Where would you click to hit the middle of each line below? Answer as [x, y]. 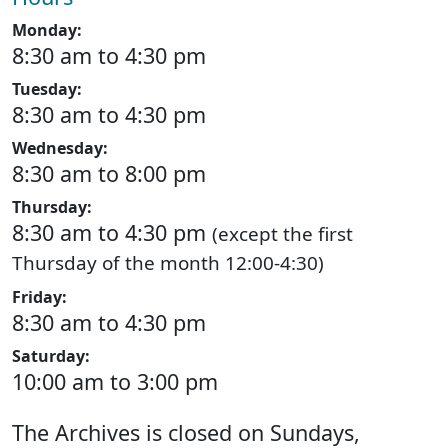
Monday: [47, 30]
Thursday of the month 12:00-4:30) [168, 263]
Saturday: [51, 356]
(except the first [282, 234]
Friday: [39, 297]
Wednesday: [60, 148]
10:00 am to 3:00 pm [115, 381]
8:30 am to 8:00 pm [109, 173]
